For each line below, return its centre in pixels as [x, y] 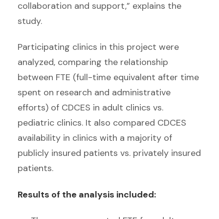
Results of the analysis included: [89, 194]
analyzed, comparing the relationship [93, 62]
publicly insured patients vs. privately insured [109, 153]
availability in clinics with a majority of [95, 138]
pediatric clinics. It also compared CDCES [102, 123]
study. [30, 21]
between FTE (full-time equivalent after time [108, 77]
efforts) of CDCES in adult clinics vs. [90, 108]
